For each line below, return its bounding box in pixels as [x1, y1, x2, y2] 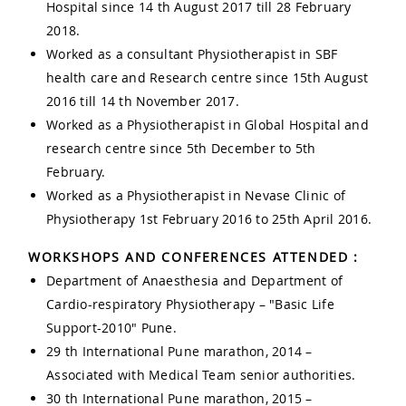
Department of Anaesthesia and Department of [46, 272, 343, 290]
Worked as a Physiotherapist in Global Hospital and [46, 116, 370, 134]
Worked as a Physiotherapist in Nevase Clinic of [46, 187, 346, 205]
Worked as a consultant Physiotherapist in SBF [46, 45, 338, 63]
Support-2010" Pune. [46, 319, 177, 337]
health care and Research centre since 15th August [46, 69, 369, 87]
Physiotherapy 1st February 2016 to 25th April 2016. [46, 210, 372, 228]
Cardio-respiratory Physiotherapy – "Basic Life [46, 295, 334, 314]
